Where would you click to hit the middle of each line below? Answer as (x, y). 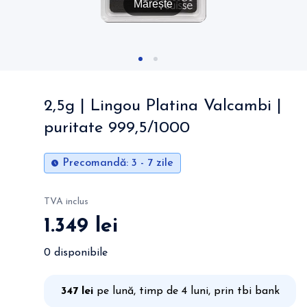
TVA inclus (66, 202)
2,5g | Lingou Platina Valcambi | (163, 106)
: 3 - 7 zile (150, 163)
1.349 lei (81, 226)
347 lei (77, 291)
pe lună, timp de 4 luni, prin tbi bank (186, 291)
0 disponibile (76, 253)
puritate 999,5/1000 (117, 128)
